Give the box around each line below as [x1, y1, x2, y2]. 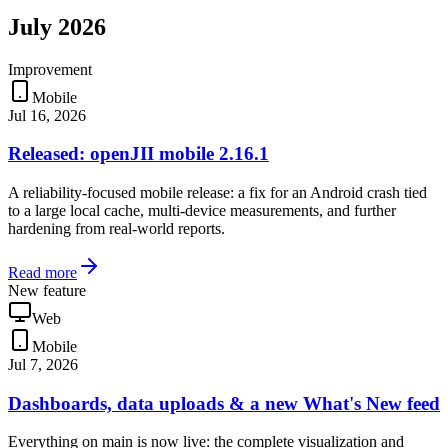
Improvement [8, 60, 92, 78]
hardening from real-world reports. [8, 219, 225, 237]
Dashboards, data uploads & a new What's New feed [8, 392, 440, 414]
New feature [8, 281, 86, 299]
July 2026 [8, 13, 106, 40]
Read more [8, 263, 77, 281]
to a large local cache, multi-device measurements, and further [8, 201, 396, 219]
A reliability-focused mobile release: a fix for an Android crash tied [8, 183, 427, 201]
